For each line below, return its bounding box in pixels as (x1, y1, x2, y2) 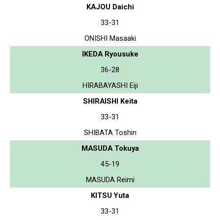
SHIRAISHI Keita (82, 96, 137, 106)
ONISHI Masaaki (84, 33, 136, 43)
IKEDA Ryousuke (82, 49, 138, 58)
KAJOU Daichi (86, 2, 134, 11)
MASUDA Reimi (85, 175, 135, 184)
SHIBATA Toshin (83, 128, 137, 137)
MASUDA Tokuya (81, 143, 139, 153)
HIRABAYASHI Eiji (82, 81, 138, 90)
